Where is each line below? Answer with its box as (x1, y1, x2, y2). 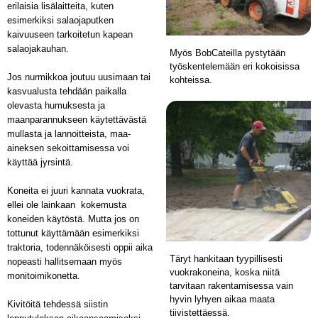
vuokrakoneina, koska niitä (170, 267, 280, 278)
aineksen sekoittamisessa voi (7, 143, 129, 153)
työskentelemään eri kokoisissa (170, 60, 300, 72)
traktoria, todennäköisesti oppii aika (7, 242, 153, 253)
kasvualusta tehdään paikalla (7, 86, 126, 97)
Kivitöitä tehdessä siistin (7, 299, 108, 309)
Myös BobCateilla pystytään (170, 47, 285, 58)
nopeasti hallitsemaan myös (7, 256, 122, 267)
